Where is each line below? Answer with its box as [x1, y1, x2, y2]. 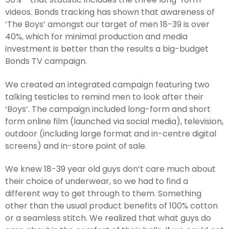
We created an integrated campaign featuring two [5, 78, 210, 90]
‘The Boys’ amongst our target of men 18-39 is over [5, 18, 210, 30]
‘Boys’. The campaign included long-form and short [5, 103, 211, 115]
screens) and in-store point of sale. [5, 140, 147, 152]
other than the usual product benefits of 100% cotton [5, 200, 218, 212]
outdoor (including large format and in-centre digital [5, 127, 216, 140]
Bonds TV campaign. [5, 55, 87, 67]
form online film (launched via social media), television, [5, 115, 223, 127]
